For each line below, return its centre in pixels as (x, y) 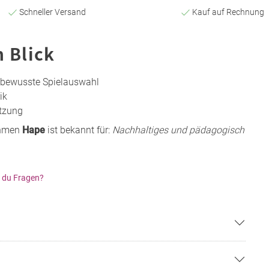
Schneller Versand (51, 12)
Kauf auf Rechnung (227, 12)
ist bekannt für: (79, 130)
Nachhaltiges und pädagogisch (178, 130)
